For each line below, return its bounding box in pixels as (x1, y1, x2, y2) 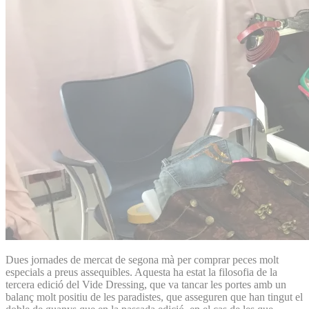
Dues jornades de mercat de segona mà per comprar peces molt (6, 253, 279, 266)
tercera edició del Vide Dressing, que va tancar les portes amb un (6, 278, 286, 290)
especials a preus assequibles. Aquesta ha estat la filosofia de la (6, 266, 277, 278)
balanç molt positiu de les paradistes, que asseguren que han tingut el (6, 290, 303, 303)
